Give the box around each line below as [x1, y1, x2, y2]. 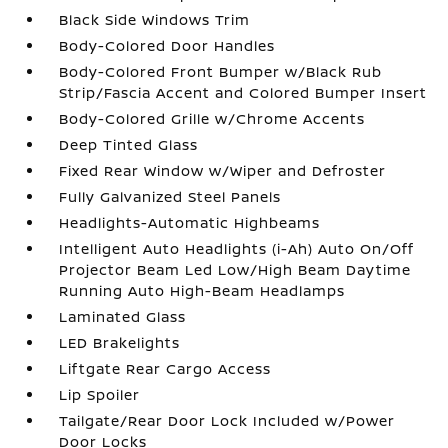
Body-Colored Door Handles [59, 36, 276, 55]
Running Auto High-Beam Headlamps [59, 281, 346, 300]
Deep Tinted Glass [59, 135, 199, 154]
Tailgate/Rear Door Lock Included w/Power [59, 411, 396, 430]
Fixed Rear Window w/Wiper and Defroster [59, 161, 387, 180]
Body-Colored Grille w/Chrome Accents [59, 109, 366, 128]
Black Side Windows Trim [59, 10, 251, 29]
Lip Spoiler [59, 385, 141, 404]
